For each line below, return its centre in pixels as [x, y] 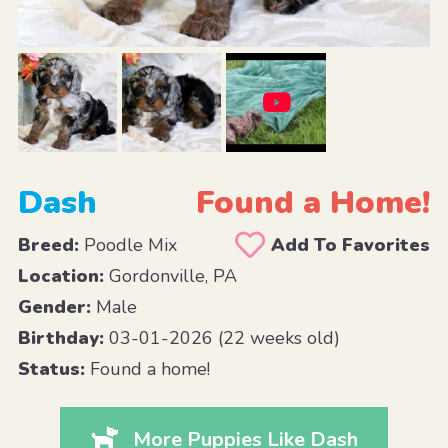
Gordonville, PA [170, 275]
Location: [60, 275]
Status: [51, 368]
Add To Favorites [351, 244]
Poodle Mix [127, 244]
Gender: [54, 306]
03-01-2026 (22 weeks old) [221, 337]
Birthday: [60, 337]
